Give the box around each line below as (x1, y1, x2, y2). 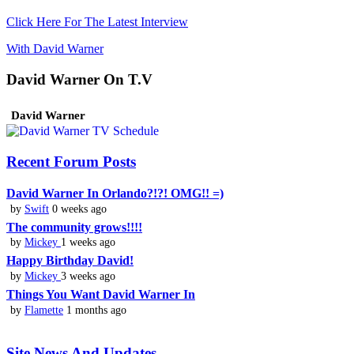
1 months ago (63, 303, 126, 316)
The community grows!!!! (6, 220, 142, 234)
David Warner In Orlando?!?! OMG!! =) (6, 186, 224, 200)
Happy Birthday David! (6, 254, 134, 268)
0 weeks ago (49, 201, 107, 215)
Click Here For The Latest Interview (6, 14, 188, 28)
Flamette (24, 303, 63, 316)
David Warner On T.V (6, 70, 153, 88)
